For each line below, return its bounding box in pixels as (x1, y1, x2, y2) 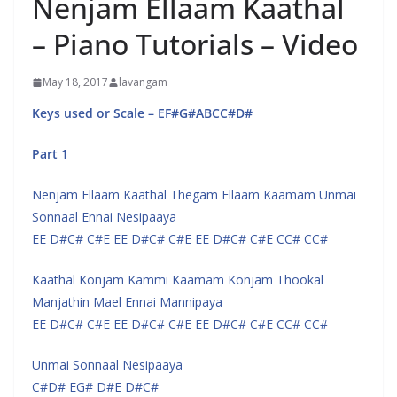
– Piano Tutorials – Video (32, 25, 358, 63)
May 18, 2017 (43, 74, 108, 90)
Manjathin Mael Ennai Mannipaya (32, 293, 222, 310)
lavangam (119, 74, 167, 90)
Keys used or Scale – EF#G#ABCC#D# (32, 105, 253, 121)
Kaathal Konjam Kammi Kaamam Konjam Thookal (32, 271, 323, 288)
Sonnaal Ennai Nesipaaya (32, 208, 176, 225)
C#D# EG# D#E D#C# (32, 378, 159, 395)
